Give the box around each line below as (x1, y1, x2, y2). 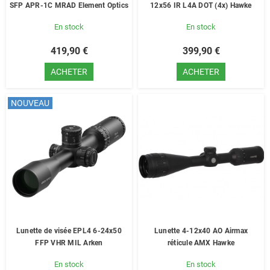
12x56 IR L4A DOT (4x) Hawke (150, 1, 252, 10)
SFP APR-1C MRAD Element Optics (9, 1, 129, 10)
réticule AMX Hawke (167, 239, 235, 247)
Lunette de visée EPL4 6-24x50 (16, 227, 122, 235)
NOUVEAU (11, 98, 49, 108)
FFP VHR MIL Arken (35, 239, 103, 247)
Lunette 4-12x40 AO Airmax (154, 227, 248, 235)
